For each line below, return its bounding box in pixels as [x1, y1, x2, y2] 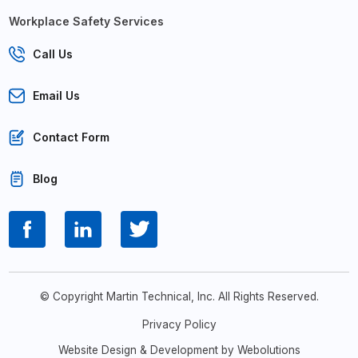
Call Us [33, 47, 74, 62]
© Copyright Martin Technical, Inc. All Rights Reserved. [39, 289, 319, 303]
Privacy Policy [141, 317, 217, 331]
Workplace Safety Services [9, 14, 165, 28]
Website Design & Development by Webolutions [58, 343, 300, 356]
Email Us [33, 89, 81, 103]
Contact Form [33, 130, 110, 145]
